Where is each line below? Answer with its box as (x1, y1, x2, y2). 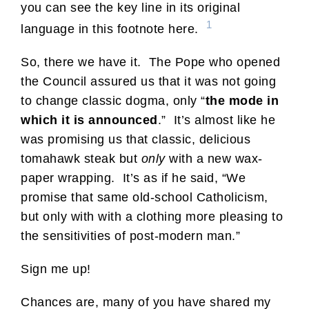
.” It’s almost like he (157, 112, 275, 127)
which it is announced (21, 112, 158, 127)
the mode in (205, 93, 279, 108)
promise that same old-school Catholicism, (21, 190, 268, 204)
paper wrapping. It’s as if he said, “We (21, 170, 246, 185)
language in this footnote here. (21, 21, 206, 36)
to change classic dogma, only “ (21, 93, 206, 108)
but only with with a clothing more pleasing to (21, 209, 283, 223)
